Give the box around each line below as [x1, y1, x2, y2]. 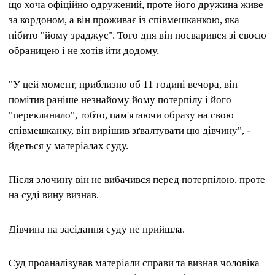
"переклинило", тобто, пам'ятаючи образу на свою [9, 109, 234, 122]
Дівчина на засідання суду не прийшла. [9, 223, 185, 235]
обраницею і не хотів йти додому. [9, 44, 159, 56]
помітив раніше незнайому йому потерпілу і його [9, 94, 231, 106]
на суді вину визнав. [9, 189, 99, 201]
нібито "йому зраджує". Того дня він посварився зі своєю [9, 29, 266, 41]
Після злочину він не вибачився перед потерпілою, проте [9, 174, 265, 186]
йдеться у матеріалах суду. [9, 140, 128, 152]
